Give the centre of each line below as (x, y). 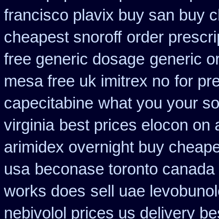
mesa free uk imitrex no (87, 81)
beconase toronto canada (125, 169)
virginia (29, 125)
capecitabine (49, 103)
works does (45, 191)
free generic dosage (74, 59)
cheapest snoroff (63, 37)
